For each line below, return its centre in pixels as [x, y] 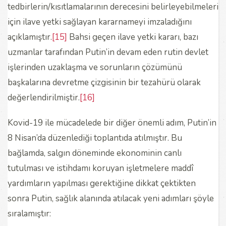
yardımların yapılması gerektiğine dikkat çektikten [102, 183]
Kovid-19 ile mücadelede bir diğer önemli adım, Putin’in [112, 123]
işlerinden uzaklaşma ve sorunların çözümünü [95, 67]
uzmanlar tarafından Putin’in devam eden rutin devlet [108, 52]
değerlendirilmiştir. [44, 97]
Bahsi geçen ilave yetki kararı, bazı [133, 37]
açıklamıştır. [30, 37]
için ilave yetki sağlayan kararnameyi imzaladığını [100, 22]
